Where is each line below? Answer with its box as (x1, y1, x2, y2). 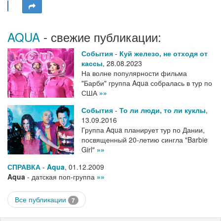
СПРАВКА (7, 162, 40, 172)
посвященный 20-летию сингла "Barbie (81, 135, 208, 145)
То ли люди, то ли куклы (119, 105, 206, 115)
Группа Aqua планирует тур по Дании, (81, 125, 205, 135)
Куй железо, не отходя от (119, 48, 208, 58)
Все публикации (15, 194, 68, 204)
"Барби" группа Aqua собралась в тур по (81, 78, 212, 88)
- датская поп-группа (25, 172, 97, 182)
